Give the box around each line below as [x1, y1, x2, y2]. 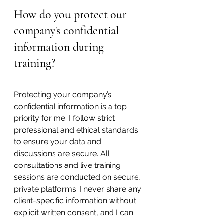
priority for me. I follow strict [14, 113, 117, 123]
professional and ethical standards [14, 125, 140, 135]
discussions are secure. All [14, 148, 111, 158]
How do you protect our [14, 7, 130, 22]
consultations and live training [14, 160, 123, 170]
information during [14, 39, 107, 54]
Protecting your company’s [14, 89, 113, 99]
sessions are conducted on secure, [14, 172, 142, 182]
